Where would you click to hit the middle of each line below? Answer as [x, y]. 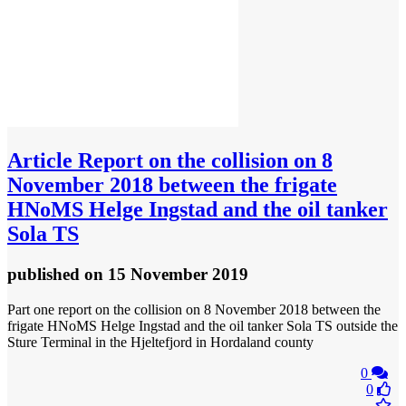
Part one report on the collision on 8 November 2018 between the [194, 309]
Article [40, 161]
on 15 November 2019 [166, 274]
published [46, 274]
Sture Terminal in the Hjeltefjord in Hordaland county [160, 342]
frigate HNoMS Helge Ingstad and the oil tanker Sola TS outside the [203, 325]
